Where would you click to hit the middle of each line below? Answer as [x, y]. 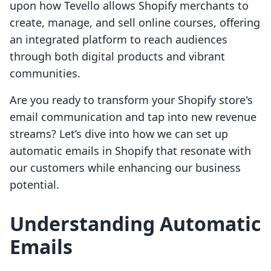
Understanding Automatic [135, 224]
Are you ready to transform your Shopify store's [131, 100]
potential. [34, 185]
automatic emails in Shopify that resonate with [130, 151]
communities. [45, 73]
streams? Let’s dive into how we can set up [119, 134]
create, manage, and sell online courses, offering [135, 23]
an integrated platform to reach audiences [119, 40]
